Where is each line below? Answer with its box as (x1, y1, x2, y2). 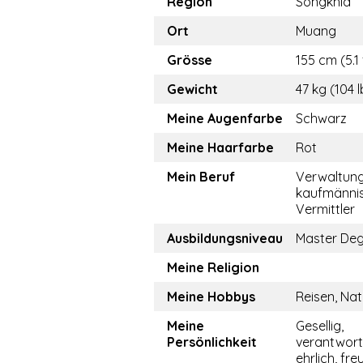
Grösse (167, 52, 212, 69)
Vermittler (296, 201, 355, 218)
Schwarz (296, 110, 347, 127)
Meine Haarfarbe (167, 139, 274, 156)
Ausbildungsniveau (167, 230, 283, 247)
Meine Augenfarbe (167, 110, 283, 127)
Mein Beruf (167, 169, 235, 186)
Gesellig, (296, 318, 344, 335)
